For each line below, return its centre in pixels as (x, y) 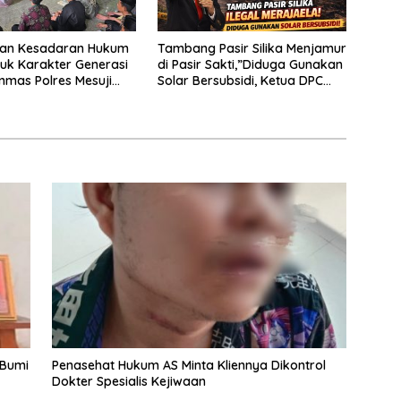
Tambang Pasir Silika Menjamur (252, 48)
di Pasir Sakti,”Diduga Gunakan (250, 64)
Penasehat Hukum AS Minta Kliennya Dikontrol (188, 366)
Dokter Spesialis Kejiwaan (128, 382)
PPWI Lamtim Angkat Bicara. (241, 96)
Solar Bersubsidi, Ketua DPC (240, 80)
